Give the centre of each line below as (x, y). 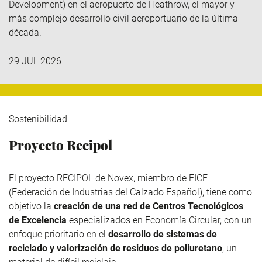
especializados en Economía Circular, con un (161, 220)
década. (25, 33)
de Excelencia (39, 220)
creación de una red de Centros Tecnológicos (149, 206)
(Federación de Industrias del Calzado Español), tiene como (130, 192)
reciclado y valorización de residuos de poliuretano (116, 248)
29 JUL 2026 (35, 61)
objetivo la (31, 206)
